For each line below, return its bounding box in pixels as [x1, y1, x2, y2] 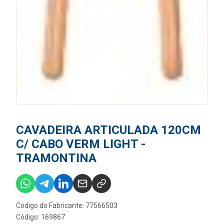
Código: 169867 [16, 213, 65, 221]
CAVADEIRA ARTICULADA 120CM [16, 123, 201, 137]
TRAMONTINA [16, 151, 96, 165]
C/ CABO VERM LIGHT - [16, 137, 145, 151]
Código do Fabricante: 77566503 [16, 201, 117, 210]
